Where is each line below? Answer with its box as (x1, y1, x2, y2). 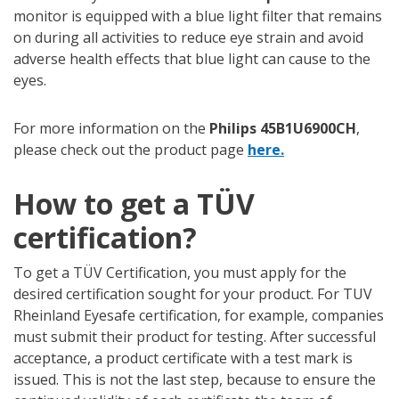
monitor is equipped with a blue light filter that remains (13, 6, 382, 27)
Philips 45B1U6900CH (209, 118, 356, 139)
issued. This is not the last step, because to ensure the (13, 370, 376, 390)
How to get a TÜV (13, 184, 255, 224)
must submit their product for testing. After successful (13, 327, 376, 347)
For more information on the (13, 118, 209, 139)
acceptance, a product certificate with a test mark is (13, 348, 353, 369)
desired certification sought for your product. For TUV (13, 284, 372, 305)
